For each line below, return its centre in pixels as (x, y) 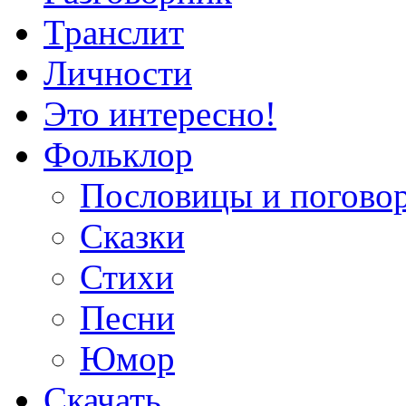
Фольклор (118, 155)
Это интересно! (160, 114)
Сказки (132, 237)
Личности (118, 73)
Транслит (114, 33)
